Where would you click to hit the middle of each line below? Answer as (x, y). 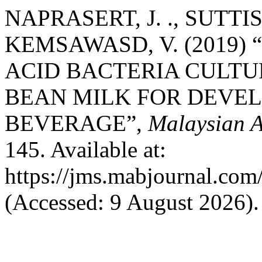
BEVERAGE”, (76, 123)
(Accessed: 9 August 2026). (132, 202)
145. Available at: (85, 149)
